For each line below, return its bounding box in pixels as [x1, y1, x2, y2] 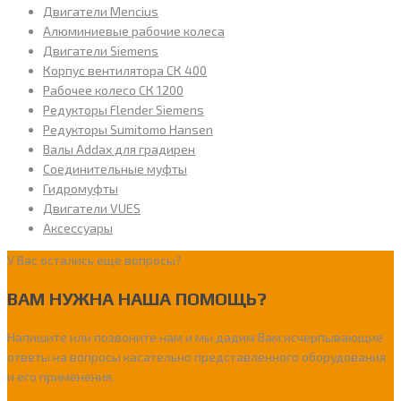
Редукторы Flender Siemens [43, 102, 204, 118]
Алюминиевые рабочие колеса [43, 23, 225, 39]
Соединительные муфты [43, 161, 187, 177]
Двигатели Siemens [43, 43, 158, 59]
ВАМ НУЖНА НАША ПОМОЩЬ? [7, 288, 267, 310]
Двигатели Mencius [43, 4, 158, 20]
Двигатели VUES [43, 200, 141, 217]
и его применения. [7, 369, 115, 385]
